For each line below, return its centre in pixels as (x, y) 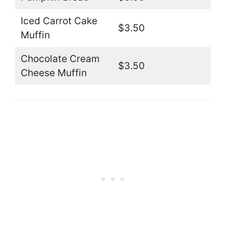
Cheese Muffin (53, 73)
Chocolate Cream (60, 59)
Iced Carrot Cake (59, 21)
